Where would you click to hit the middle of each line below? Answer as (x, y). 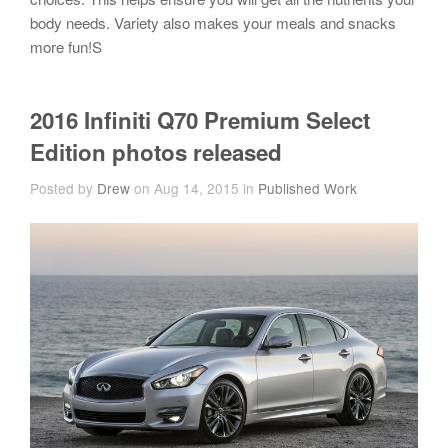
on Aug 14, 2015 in (194, 188)
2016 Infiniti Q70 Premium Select (200, 120)
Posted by (63, 188)
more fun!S (66, 47)
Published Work (307, 188)
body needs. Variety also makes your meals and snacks (213, 23)
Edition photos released (156, 152)
